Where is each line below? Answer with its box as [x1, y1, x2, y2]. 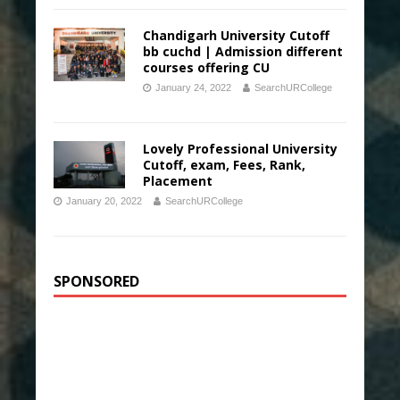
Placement [143, 172, 212, 189]
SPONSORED [54, 271, 139, 291]
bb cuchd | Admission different [143, 43, 343, 60]
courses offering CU [143, 59, 270, 76]
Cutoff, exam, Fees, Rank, [143, 156, 305, 173]
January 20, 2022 [66, 196, 142, 206]
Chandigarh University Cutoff [143, 27, 329, 44]
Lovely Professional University [143, 140, 337, 157]
